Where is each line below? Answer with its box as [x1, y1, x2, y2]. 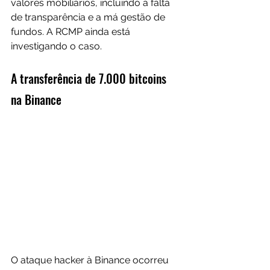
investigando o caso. [11, 40, 102, 52]
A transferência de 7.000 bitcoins [11, 69, 169, 88]
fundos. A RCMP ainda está [11, 26, 133, 38]
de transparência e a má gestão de [11, 11, 168, 24]
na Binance [11, 90, 61, 109]
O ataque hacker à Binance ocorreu [11, 254, 171, 266]
